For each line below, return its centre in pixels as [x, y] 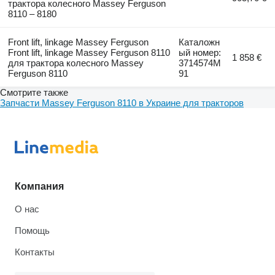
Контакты [35, 252]
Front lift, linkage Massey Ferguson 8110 [89, 52]
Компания [39, 186]
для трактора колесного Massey [76, 63]
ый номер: [200, 52]
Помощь [32, 230]
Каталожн [199, 42]
